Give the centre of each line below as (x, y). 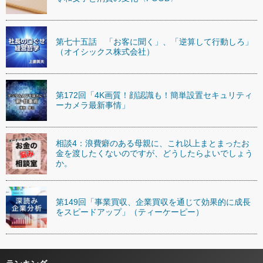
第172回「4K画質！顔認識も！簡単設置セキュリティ (154, 95)
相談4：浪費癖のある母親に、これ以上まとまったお (153, 144)
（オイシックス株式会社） (105, 51)
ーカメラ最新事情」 (93, 105)
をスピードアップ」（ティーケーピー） (130, 212)
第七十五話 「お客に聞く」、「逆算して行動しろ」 (154, 41)
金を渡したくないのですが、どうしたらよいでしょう (154, 154)
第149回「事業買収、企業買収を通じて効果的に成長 (153, 202)
